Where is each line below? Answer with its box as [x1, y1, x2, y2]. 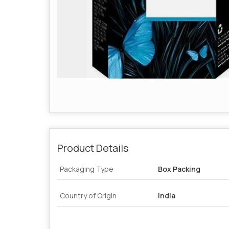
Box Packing [158, 164, 200, 174]
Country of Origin [60, 190, 117, 200]
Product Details [57, 141, 128, 155]
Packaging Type [60, 164, 113, 174]
